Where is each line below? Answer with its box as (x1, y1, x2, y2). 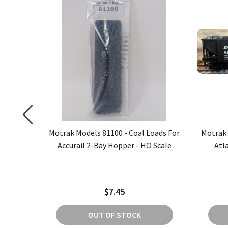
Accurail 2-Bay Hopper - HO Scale (57, 139, 172, 150)
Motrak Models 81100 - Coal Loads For (49, 127, 180, 138)
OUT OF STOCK (88, 209, 141, 220)
